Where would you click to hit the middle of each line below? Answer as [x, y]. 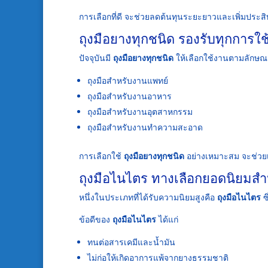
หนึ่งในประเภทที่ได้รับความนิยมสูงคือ [148, 197]
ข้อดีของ [96, 220]
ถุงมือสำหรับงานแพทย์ [128, 81]
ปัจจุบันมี [96, 58]
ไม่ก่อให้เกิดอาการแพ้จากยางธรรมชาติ [158, 258]
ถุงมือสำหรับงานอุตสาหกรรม [140, 112]
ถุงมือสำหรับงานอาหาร [130, 96]
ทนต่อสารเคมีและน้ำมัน [131, 242]
